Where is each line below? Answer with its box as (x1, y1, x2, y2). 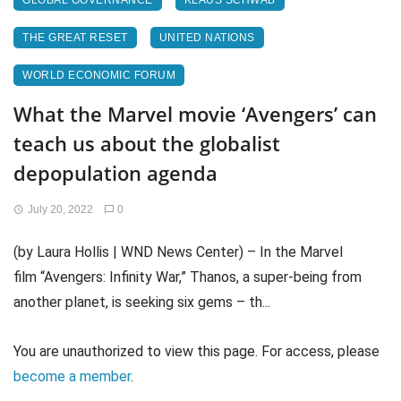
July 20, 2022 (27, 203, 93, 216)
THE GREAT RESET (22, 31, 128, 44)
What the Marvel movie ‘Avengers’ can (13, 100, 377, 127)
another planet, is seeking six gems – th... (13, 294, 270, 311)
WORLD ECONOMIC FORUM (22, 69, 175, 81)
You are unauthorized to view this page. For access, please (13, 343, 380, 361)
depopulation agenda (13, 159, 218, 186)
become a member (13, 368, 131, 386)
